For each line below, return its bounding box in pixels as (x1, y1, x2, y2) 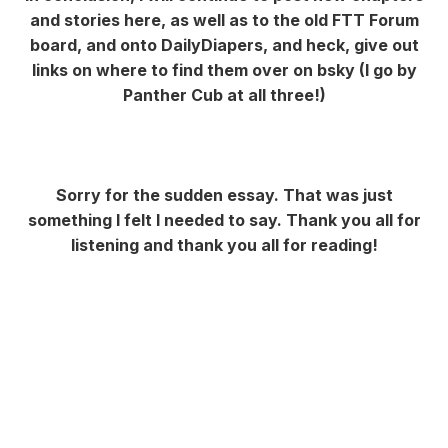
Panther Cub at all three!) (122, 84, 326, 105)
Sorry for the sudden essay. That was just (55, 184, 393, 205)
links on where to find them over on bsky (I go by (31, 59, 417, 80)
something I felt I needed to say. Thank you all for (27, 209, 421, 230)
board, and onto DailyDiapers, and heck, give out (29, 34, 419, 55)
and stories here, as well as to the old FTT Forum (29, 9, 419, 30)
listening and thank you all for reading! (70, 234, 378, 255)
